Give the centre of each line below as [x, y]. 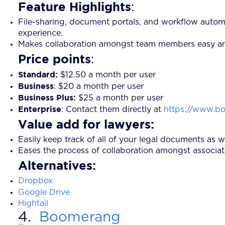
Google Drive [44, 192]
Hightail [33, 203]
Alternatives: [57, 165]
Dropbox [35, 181]
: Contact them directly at [113, 109]
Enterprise [40, 109]
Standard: [38, 74]
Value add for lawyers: [86, 124]
